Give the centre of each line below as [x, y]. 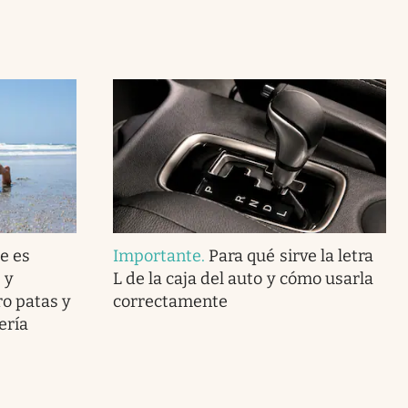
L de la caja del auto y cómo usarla [243, 278]
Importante [157, 255]
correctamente [170, 301]
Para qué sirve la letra [291, 255]
